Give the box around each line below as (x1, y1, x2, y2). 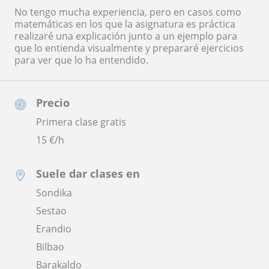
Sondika (36, 186, 72, 200)
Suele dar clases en (36, 166, 140, 181)
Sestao (36, 204, 67, 218)
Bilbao (36, 240, 64, 254)
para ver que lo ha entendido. (14, 53, 148, 67)
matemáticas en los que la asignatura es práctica (14, 17, 235, 31)
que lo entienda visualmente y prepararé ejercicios (14, 41, 244, 55)
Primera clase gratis (36, 115, 126, 129)
